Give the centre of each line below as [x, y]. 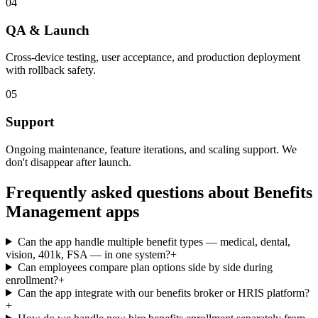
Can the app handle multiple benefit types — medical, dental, [154, 241]
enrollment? [32, 280]
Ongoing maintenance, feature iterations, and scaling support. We [151, 149]
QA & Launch [48, 30]
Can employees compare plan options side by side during [145, 267]
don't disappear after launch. [68, 162]
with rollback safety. [51, 70]
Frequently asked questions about [130, 192]
